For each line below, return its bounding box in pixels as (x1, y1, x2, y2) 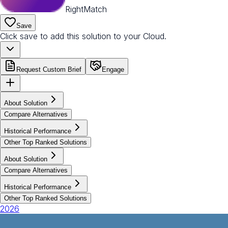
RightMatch (65, 4, 107, 14)
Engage (102, 65, 124, 73)
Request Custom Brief (16, 65, 81, 73)
